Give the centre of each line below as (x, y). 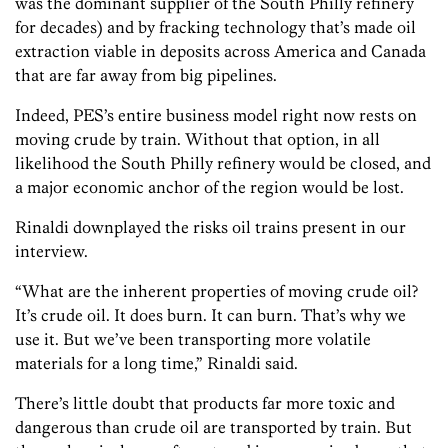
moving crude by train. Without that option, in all (197, 139)
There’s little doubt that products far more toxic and (205, 403)
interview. (51, 251)
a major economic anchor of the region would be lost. (209, 187)
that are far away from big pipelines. (146, 75)
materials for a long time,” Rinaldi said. (156, 363)
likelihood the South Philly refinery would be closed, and (223, 163)
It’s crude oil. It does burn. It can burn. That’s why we (210, 315)
